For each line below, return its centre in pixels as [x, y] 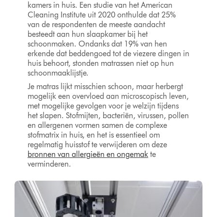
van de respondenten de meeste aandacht [96, 24]
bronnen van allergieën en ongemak [88, 154]
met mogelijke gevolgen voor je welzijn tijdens [103, 106]
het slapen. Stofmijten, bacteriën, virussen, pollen [108, 115]
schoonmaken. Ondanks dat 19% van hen [97, 44]
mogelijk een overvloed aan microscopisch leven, [108, 96]
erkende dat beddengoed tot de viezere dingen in [108, 53]
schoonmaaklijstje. [58, 73]
